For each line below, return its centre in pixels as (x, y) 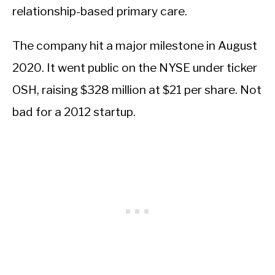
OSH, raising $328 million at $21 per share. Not (137, 90)
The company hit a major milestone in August (135, 46)
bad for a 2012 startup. (74, 112)
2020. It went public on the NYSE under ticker (135, 68)
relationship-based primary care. (100, 11)
